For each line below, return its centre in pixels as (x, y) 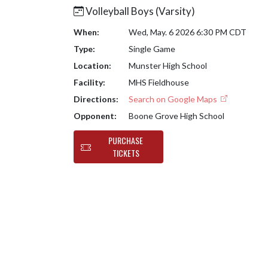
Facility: (89, 82)
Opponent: (95, 116)
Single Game (152, 49)
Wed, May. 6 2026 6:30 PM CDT (187, 32)
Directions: (96, 99)
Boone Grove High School (176, 116)
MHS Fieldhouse (159, 82)
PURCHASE (126, 141)
